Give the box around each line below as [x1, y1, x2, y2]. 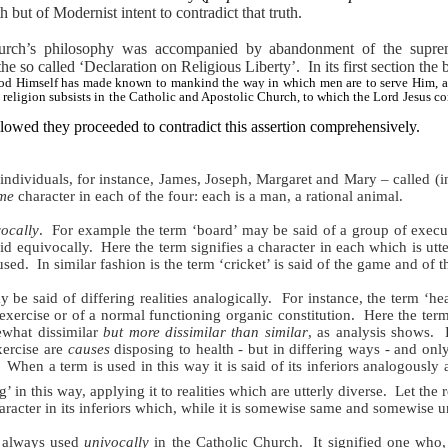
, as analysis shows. [307, 323, 440, 340]
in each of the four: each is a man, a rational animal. [75, 187, 404, 204]
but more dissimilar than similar [103, 323, 308, 340]
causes [67, 340, 110, 357]
